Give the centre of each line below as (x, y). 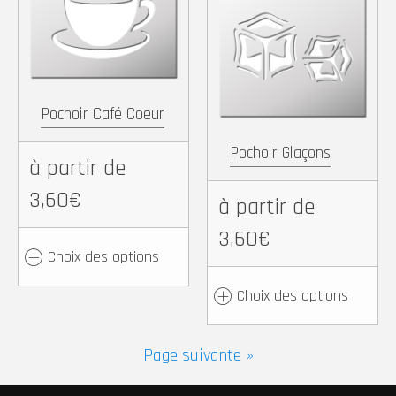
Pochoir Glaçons (280, 153)
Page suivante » (198, 355)
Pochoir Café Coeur (103, 114)
